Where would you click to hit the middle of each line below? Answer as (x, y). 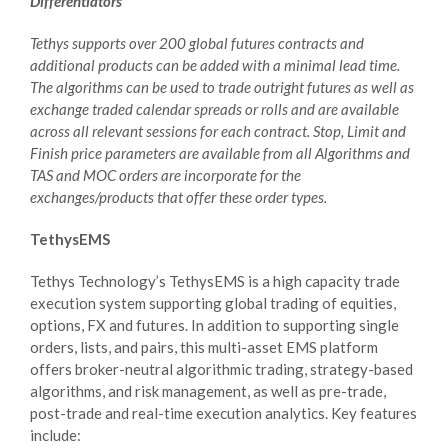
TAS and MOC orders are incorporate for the (165, 174)
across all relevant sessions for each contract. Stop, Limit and (218, 130)
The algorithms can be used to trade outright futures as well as (222, 86)
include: (55, 434)
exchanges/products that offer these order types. (178, 196)
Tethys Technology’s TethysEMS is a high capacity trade (215, 280)
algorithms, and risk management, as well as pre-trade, (208, 390)
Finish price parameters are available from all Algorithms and (220, 152)
